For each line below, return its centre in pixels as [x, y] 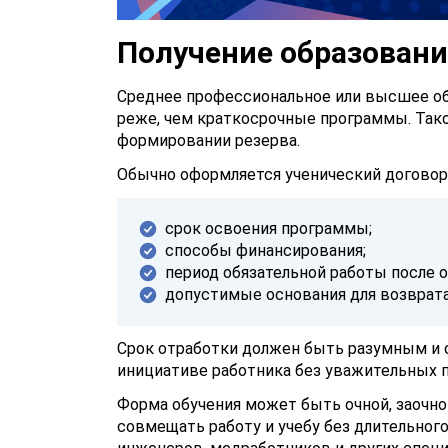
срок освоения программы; [268, 228]
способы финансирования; [265, 250]
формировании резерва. [208, 140]
